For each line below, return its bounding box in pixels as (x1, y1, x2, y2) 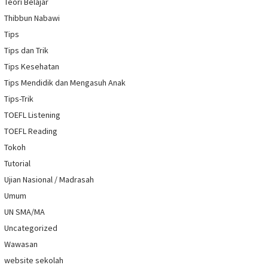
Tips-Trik (4, 93, 33, 105)
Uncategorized (4, 223, 57, 234)
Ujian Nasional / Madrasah (4, 174, 94, 185)
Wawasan (4, 239, 38, 250)
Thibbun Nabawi (4, 13, 60, 24)
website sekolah (4, 255, 63, 266)
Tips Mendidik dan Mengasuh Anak (4, 77, 126, 89)
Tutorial (4, 158, 31, 169)
